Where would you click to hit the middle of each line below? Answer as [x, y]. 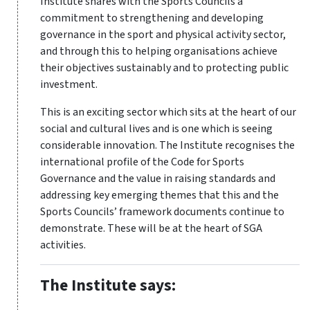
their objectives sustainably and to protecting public [164, 68]
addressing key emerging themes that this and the [159, 195]
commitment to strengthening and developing [152, 18]
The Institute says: [108, 286]
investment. [69, 85]
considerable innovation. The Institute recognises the [167, 146]
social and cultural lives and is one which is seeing [156, 129]
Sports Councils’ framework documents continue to [162, 212]
